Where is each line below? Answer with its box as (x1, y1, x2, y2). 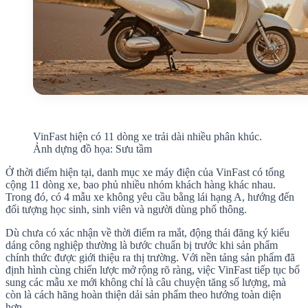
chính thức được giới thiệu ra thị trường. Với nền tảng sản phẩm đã (5, 251, 295, 263)
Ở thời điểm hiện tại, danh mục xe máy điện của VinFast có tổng (5, 166, 285, 178)
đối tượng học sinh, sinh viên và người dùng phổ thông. (5, 203, 247, 215)
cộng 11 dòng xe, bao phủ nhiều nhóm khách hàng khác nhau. (5, 178, 276, 190)
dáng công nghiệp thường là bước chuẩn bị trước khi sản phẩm (5, 239, 278, 251)
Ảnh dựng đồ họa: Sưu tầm (33, 142, 152, 155)
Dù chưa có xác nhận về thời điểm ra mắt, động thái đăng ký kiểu (5, 226, 289, 239)
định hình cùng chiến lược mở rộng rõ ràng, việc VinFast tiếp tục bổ (5, 263, 300, 276)
